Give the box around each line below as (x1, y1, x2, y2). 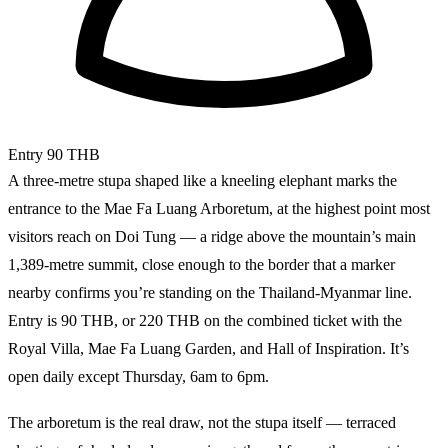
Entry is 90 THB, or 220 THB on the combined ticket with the (8, 311, 402, 329)
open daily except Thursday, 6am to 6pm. (8, 367, 269, 385)
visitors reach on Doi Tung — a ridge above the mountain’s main (8, 227, 416, 245)
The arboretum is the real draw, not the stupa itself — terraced (8, 413, 396, 431)
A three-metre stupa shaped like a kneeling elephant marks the (8, 171, 397, 189)
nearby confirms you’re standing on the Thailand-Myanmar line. (8, 283, 412, 301)
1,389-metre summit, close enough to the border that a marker (8, 255, 395, 273)
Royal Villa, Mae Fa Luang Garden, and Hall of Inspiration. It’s (8, 339, 409, 357)
